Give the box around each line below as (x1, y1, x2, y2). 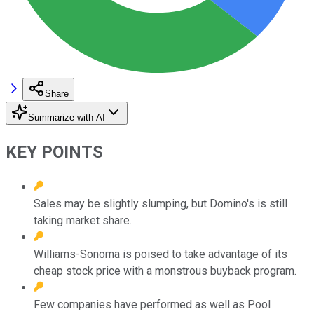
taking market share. (34, 213, 132, 227)
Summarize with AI (28, 111, 105, 123)
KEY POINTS (6, 142, 103, 162)
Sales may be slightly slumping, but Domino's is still (34, 196, 287, 210)
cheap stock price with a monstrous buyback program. (34, 264, 296, 278)
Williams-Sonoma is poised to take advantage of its (34, 247, 287, 261)
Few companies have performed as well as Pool (34, 297, 271, 311)
